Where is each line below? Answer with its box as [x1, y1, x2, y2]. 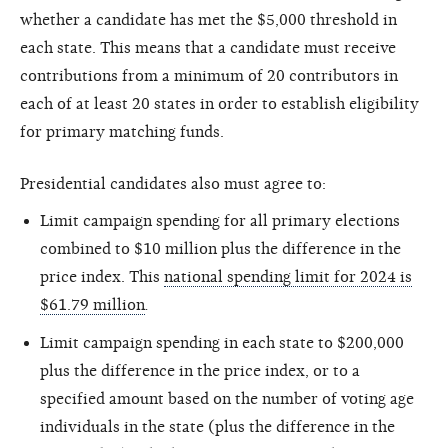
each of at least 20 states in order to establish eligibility [20, 94, 419, 113]
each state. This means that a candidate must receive [20, 38, 396, 57]
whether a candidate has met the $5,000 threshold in [20, 10, 397, 29]
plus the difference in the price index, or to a [40, 361, 360, 380]
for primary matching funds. [20, 122, 224, 141]
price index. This [40, 267, 164, 286]
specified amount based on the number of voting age [40, 389, 414, 408]
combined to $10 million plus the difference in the [40, 239, 401, 258]
